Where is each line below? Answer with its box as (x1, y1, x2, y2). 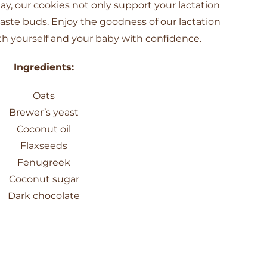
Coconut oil (17, 123, 72, 135)
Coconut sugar (8, 173, 79, 185)
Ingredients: (14, 61, 74, 73)
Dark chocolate (8, 190, 80, 201)
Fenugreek (17, 156, 71, 168)
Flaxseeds (20, 139, 68, 151)
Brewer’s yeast (9, 106, 79, 118)
